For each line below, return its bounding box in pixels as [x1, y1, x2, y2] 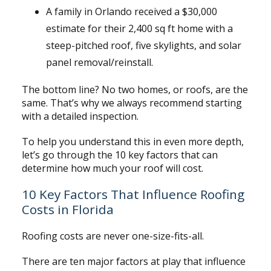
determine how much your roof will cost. [21, 162, 203, 175]
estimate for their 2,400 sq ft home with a [45, 22, 233, 36]
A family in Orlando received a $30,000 [45, 5, 217, 19]
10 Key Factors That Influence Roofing [21, 186, 244, 203]
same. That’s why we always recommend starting [21, 96, 242, 110]
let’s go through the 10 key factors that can [21, 148, 218, 162]
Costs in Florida [21, 201, 114, 218]
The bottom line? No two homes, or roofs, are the [21, 83, 248, 97]
